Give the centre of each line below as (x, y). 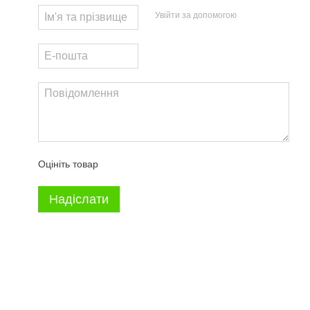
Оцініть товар (68, 164)
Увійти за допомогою (196, 15)
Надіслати (79, 200)
